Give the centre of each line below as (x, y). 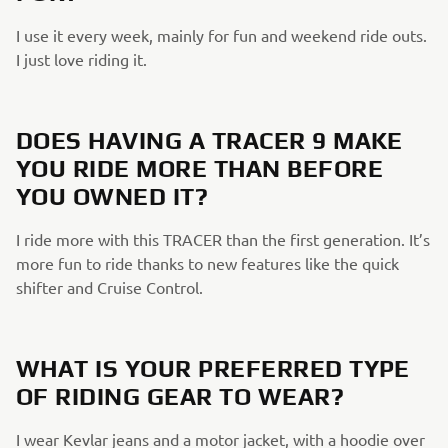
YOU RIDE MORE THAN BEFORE (200, 168)
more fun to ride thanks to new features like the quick (207, 263)
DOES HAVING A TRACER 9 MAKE (209, 140)
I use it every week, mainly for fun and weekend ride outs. (221, 35)
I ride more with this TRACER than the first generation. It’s (223, 239)
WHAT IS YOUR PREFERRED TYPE (213, 368)
